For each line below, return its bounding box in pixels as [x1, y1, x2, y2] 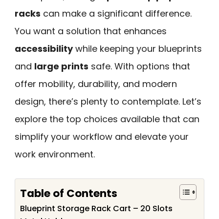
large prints [34, 60, 88, 72]
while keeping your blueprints [73, 43, 202, 55]
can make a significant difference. [41, 7, 192, 20]
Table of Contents [20, 185, 117, 201]
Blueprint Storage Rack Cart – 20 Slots [20, 202, 173, 214]
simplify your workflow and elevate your [15, 131, 189, 143]
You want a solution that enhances [15, 25, 167, 37]
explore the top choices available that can [15, 113, 199, 125]
